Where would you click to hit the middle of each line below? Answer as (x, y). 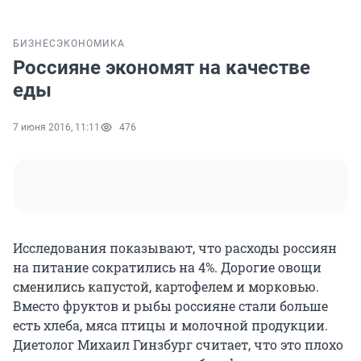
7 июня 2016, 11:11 (56, 128)
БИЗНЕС (35, 44)
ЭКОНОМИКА (91, 44)
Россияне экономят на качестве (162, 68)
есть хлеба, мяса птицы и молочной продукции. (170, 326)
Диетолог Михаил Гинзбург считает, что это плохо (178, 345)
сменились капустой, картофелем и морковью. (166, 287)
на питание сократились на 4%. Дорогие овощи (167, 268)
